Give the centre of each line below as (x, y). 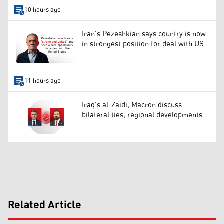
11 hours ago (42, 81)
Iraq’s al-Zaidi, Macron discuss (132, 105)
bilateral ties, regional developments (142, 115)
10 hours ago (42, 10)
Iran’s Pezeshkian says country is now (144, 34)
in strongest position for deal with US (143, 44)
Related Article (45, 205)
